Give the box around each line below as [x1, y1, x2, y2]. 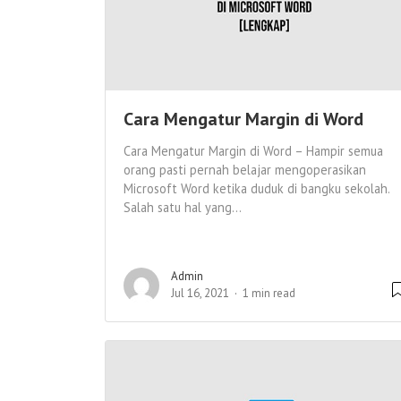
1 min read [243, 286, 295, 302]
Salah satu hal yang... [124, 199, 242, 217]
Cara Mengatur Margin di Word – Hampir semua [124, 142, 383, 160]
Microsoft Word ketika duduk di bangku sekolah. [124, 180, 389, 198]
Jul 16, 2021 [171, 286, 229, 302]
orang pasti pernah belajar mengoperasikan [124, 161, 366, 179]
